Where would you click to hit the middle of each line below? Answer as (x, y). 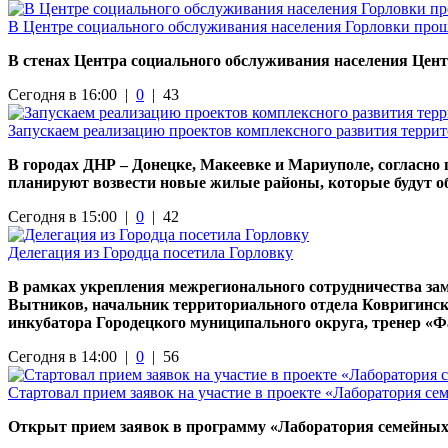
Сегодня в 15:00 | (72, 216)
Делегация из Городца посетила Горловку (150, 252)
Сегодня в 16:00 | (72, 94)
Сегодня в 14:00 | (72, 356)
